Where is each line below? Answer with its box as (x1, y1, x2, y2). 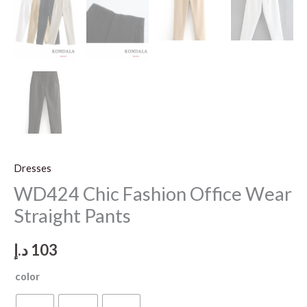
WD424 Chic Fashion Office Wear (14, 182, 292, 206)
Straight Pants (14, 204, 131, 228)
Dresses (14, 162, 51, 174)
